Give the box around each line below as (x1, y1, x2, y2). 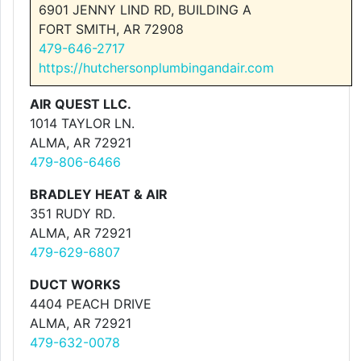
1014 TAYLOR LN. (30, 115, 135, 131)
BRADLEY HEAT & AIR (30, 186, 168, 202)
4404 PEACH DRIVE (30, 296, 151, 312)
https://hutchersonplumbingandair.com (39, 60, 274, 76)
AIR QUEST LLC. (30, 96, 131, 112)
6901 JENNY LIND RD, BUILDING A (39, 2, 251, 18)
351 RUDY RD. (30, 205, 115, 222)
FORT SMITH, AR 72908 (39, 21, 184, 37)
